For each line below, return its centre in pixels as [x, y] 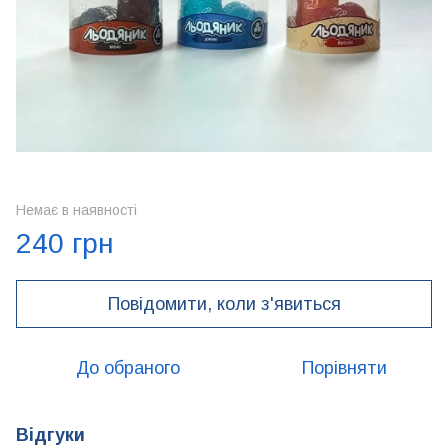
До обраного [128, 368]
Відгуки [50, 435]
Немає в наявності [76, 210]
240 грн [65, 243]
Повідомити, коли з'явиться [224, 304]
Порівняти [344, 368]
